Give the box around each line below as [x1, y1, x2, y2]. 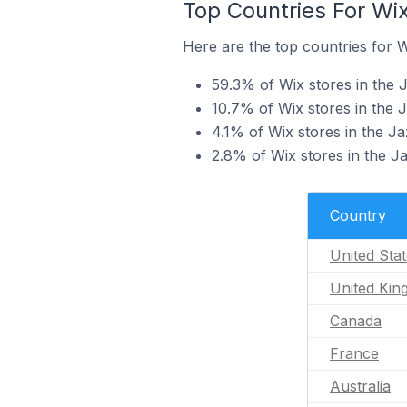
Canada [330, 312, 382, 330]
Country [330, 206, 386, 224]
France [330, 344, 379, 362]
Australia [330, 377, 391, 395]
